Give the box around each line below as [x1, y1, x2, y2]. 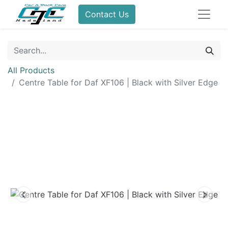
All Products [8, 65, 54, 75]
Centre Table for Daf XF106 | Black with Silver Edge [19, 77, 218, 88]
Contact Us [85, 9, 129, 19]
